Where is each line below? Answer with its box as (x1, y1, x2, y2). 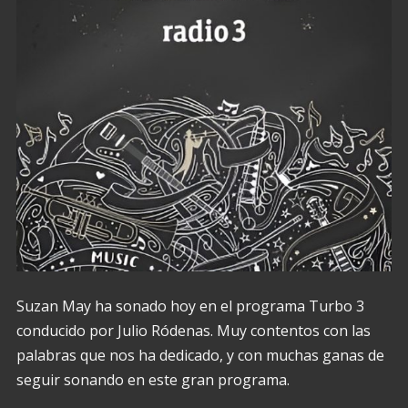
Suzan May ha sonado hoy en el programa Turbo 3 (15, 296, 364, 317)
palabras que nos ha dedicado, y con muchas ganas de (15, 345, 384, 366)
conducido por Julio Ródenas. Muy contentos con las (15, 321, 371, 342)
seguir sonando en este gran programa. (15, 370, 290, 391)
